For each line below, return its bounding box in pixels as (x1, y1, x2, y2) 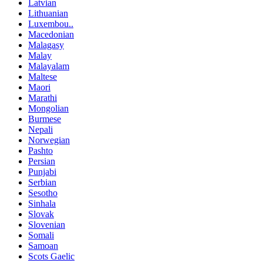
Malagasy (28, 40, 64, 50)
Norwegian (28, 135, 70, 146)
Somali (28, 230, 54, 241)
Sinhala (28, 198, 56, 209)
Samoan (28, 241, 58, 251)
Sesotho (28, 188, 58, 198)
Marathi (28, 93, 57, 103)
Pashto (28, 146, 53, 156)
